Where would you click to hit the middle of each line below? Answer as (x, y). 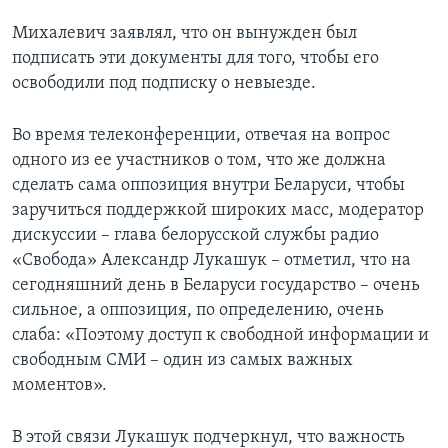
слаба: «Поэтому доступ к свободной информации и (220, 336)
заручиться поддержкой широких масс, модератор (218, 211)
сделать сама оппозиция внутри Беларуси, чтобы (208, 186)
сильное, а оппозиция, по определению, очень (198, 311)
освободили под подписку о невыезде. (164, 84)
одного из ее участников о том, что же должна (199, 161)
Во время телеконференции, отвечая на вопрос (201, 136)
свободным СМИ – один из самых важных (182, 361)
